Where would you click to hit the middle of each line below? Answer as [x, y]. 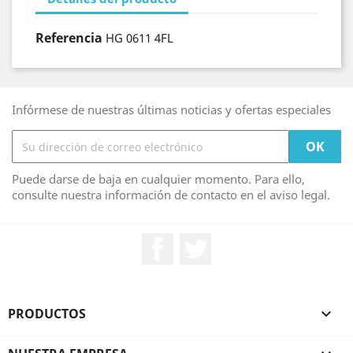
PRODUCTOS [47, 314]
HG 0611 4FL [139, 38]
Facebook [202, 241]
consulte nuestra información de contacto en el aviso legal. [171, 195]
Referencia [69, 38]
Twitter [232, 241]
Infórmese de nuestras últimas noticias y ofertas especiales [171, 110]
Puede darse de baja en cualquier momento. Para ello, [158, 179]
